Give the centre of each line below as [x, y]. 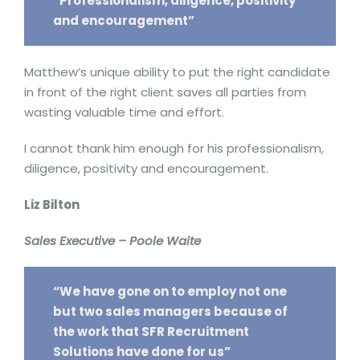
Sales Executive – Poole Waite [114, 240]
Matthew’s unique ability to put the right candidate [177, 72]
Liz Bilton [52, 204]
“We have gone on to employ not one [170, 292]
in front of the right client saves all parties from [165, 92]
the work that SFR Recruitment [151, 332]
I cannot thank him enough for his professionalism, [174, 148]
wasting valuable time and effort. [126, 112]
